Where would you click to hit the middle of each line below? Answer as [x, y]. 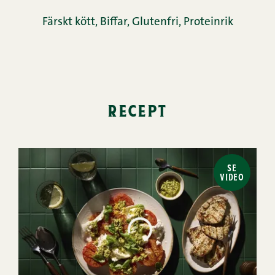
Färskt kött [68, 22]
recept [137, 110]
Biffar [113, 22]
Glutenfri [155, 22]
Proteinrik [208, 22]
